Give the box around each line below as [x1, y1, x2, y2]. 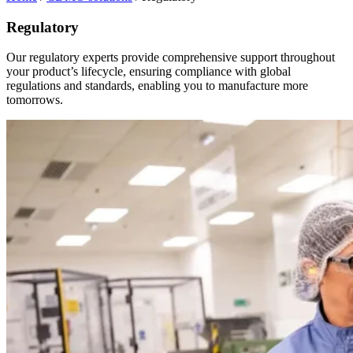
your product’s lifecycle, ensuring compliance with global [6, 65, 291, 79]
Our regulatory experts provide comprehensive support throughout [6, 50, 335, 65]
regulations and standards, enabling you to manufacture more [6, 79, 308, 93]
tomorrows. [6, 93, 63, 107]
